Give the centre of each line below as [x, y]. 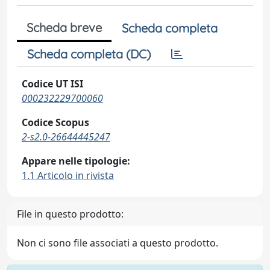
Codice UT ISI [52, 84]
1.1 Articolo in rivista [68, 175]
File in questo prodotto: [70, 214]
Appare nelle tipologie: [76, 161]
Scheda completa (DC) [89, 54]
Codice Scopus [55, 122]
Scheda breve [64, 27]
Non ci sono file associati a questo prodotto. [118, 243]
